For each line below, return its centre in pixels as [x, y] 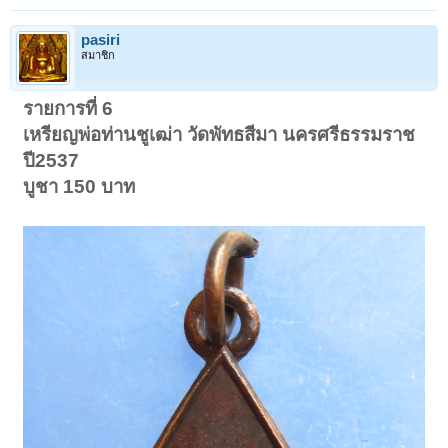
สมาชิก [98, 54]
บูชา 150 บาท [79, 186]
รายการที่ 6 [68, 108]
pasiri [100, 39]
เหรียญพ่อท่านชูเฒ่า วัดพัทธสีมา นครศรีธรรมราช [219, 134]
